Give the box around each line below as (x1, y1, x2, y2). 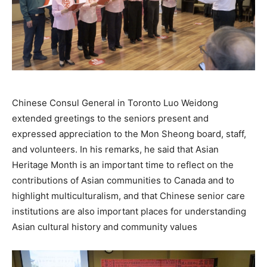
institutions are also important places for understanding (12, 206, 246, 218)
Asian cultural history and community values (12, 221, 197, 233)
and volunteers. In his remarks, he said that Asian (12, 144, 219, 156)
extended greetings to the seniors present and (12, 113, 209, 125)
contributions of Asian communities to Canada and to (12, 175, 234, 187)
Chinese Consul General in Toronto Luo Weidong (12, 97, 218, 109)
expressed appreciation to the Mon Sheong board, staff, (12, 128, 246, 140)
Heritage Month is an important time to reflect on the (12, 159, 234, 171)
